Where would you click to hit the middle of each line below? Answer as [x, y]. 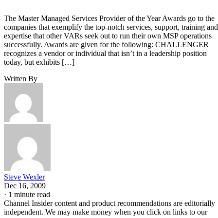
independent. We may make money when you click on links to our [106, 212]
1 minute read [29, 194]
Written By [21, 78]
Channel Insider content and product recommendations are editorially [109, 203]
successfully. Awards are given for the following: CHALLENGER [106, 44]
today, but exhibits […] [39, 62]
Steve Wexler [24, 177]
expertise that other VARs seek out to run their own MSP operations [108, 36]
